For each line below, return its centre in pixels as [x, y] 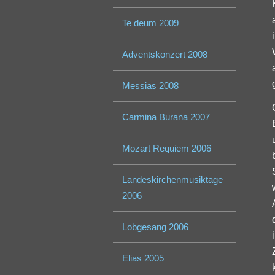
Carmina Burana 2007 [166, 117]
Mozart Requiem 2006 [167, 149]
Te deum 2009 [151, 23]
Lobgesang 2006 [156, 227]
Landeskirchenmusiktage [173, 180]
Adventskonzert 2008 [165, 55]
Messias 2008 [151, 86]
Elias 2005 [143, 258]
